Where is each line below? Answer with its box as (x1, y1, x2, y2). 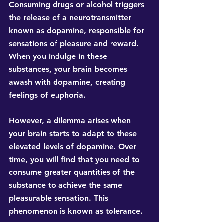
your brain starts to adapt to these (9, 129, 139, 139)
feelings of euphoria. (9, 90, 86, 100)
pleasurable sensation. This (9, 193, 111, 203)
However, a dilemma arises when (9, 116, 133, 126)
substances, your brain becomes (9, 64, 130, 74)
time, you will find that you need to (9, 155, 142, 165)
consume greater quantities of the (9, 167, 137, 177)
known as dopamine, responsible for (9, 26, 147, 36)
